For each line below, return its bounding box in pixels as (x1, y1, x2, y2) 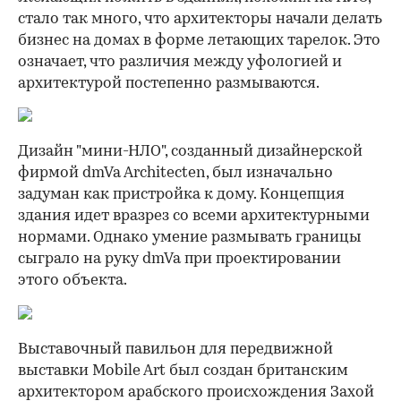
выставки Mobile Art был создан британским (18, 363, 348, 379)
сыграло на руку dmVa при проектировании (18, 251, 341, 267)
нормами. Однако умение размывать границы (18, 229, 362, 245)
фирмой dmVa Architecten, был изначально (18, 165, 333, 181)
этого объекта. (18, 272, 127, 288)
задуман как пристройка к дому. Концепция (18, 186, 345, 202)
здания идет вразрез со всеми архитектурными (18, 208, 370, 224)
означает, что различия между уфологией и (18, 54, 342, 70)
